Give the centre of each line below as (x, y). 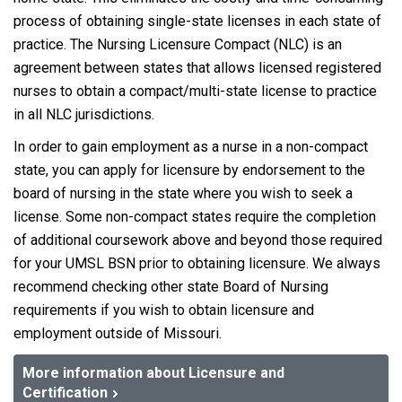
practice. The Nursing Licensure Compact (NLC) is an (178, 44)
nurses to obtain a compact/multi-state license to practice (195, 91)
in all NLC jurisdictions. (84, 114)
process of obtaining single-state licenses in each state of (197, 21)
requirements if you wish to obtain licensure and (164, 310)
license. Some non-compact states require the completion (195, 217)
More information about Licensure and (153, 373)
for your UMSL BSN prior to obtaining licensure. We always (197, 263)
